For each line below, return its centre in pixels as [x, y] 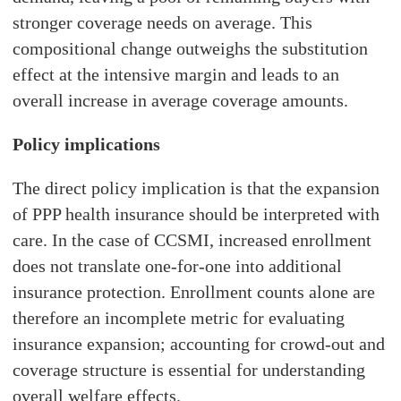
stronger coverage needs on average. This [163, 22]
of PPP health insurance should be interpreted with [196, 213]
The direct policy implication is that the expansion [196, 188]
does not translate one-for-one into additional [178, 265]
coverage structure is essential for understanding [189, 369]
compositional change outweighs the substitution [191, 48]
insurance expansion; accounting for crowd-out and [199, 343]
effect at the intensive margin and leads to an [176, 74]
